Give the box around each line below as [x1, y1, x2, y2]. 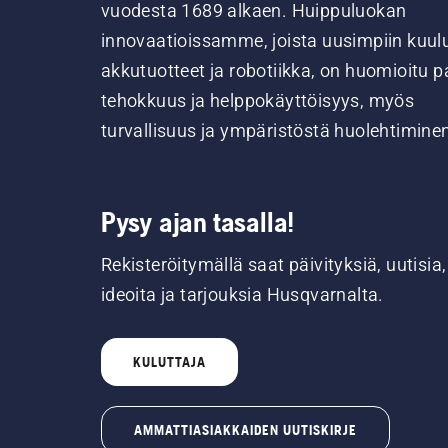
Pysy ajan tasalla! [100, 206, 295, 238]
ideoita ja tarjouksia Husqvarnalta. [100, 284, 384, 305]
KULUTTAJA [132, 354, 206, 370]
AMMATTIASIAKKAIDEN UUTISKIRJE [133, 422, 357, 438]
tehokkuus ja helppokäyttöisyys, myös [100, 90, 415, 111]
